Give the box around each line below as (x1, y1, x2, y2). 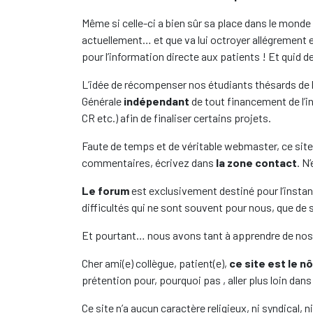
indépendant (122, 94, 189, 108)
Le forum (82, 184, 129, 197)
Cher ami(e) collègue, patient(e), (82, 256, 229, 270)
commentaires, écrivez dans (82, 156, 216, 169)
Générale (82, 94, 122, 108)
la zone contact (216, 156, 297, 169)
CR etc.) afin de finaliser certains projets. (82, 111, 271, 124)
